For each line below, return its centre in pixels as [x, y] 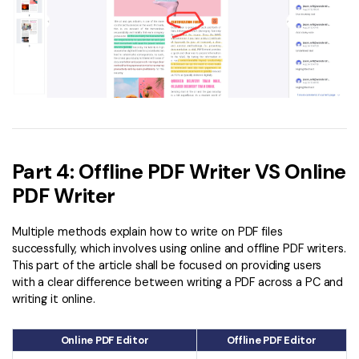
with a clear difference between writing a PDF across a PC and [178, 282]
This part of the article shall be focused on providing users [167, 266]
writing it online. [54, 299]
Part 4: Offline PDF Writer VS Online [179, 171]
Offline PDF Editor [272, 340]
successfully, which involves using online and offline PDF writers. [179, 249]
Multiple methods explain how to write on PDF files [147, 232]
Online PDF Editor [105, 340]
